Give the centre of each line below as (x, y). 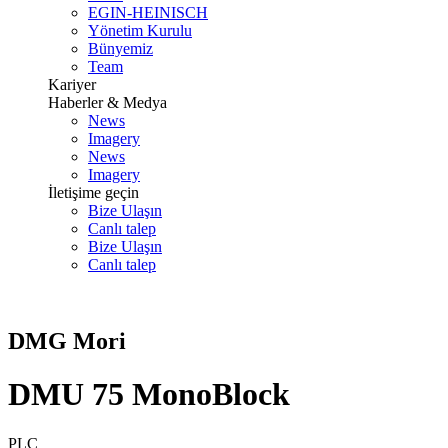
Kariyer (72, 84)
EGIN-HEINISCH (148, 12)
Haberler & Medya (107, 102)
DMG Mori (67, 340)
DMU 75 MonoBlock (149, 394)
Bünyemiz (120, 48)
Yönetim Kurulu (140, 30)
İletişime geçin (93, 192)
